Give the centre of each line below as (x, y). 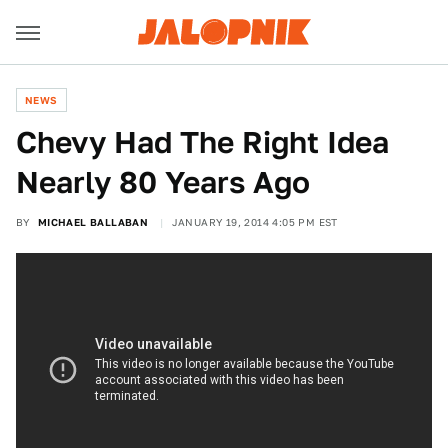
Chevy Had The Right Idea (202, 142)
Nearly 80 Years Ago (163, 182)
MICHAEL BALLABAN (93, 222)
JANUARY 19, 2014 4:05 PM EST (254, 222)
